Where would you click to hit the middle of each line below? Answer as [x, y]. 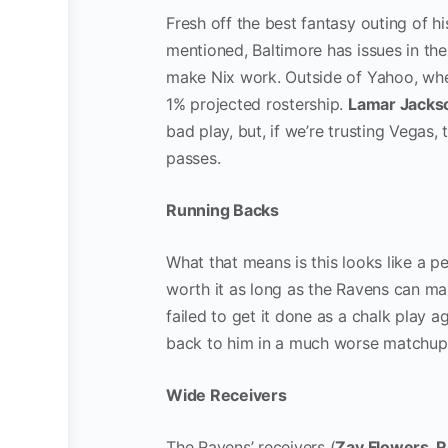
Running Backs [222, 210]
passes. [196, 158]
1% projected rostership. [257, 104]
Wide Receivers [226, 395]
